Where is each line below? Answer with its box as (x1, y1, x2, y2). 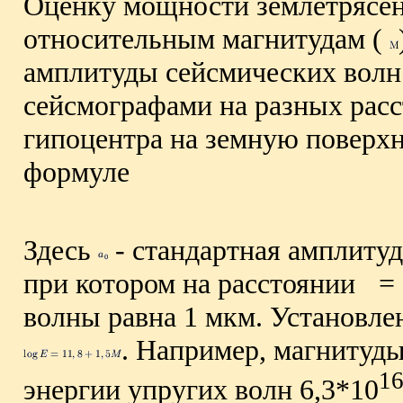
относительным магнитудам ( (23, 22, 390, 55)
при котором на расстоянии (23, 267, 363, 300)
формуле (23, 155, 130, 188)
